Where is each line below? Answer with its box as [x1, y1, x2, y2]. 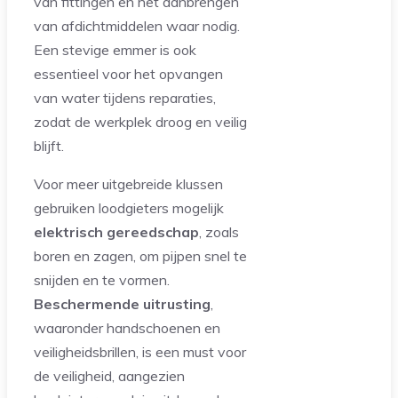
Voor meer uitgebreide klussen [34, 174, 223, 193]
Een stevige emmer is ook [34, 40, 196, 59]
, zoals [199, 222, 239, 241]
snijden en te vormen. [34, 270, 170, 289]
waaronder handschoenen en [34, 318, 220, 337]
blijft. [34, 136, 64, 155]
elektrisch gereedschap [34, 222, 199, 241]
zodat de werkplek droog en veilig [34, 112, 247, 131]
